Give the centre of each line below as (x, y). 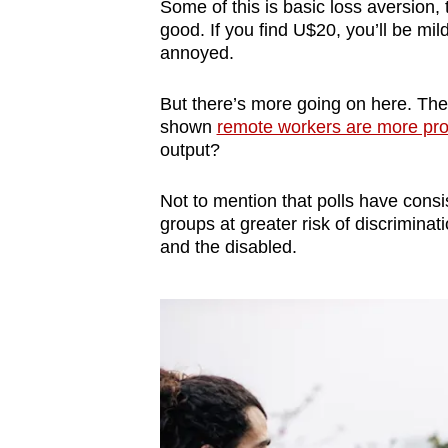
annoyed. (196, 52)
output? (192, 149)
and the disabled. (228, 246)
